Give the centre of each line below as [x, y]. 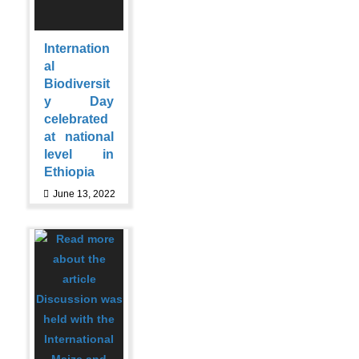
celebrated [77, 119]
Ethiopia [70, 172]
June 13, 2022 [84, 194]
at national [79, 137]
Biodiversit [77, 84]
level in [79, 154]
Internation [77, 48]
